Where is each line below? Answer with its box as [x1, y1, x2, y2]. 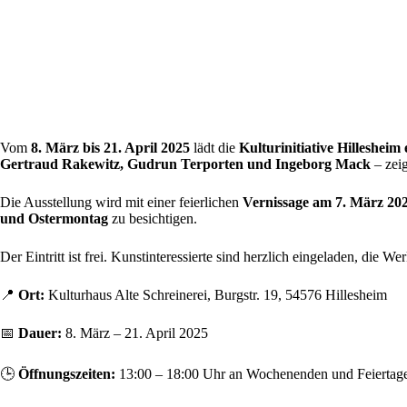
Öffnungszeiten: [18, 365, 115, 382]
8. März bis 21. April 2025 [31, 139, 190, 155]
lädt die [190, 139, 239, 155]
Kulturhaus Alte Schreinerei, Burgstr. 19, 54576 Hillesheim [45, 286, 387, 303]
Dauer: [18, 324, 62, 341]
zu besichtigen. [108, 210, 197, 226]
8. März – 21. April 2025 [62, 324, 208, 341]
